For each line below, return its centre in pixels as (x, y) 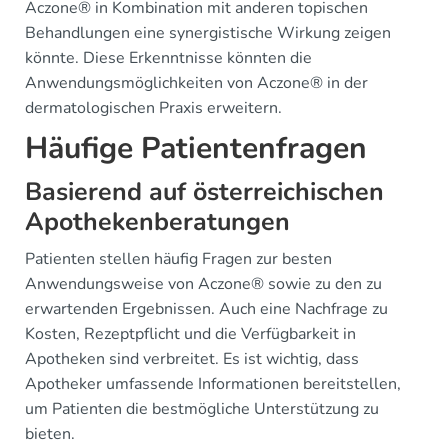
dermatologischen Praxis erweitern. (153, 108)
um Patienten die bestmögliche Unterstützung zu (202, 409)
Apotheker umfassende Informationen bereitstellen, (213, 384)
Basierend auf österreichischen (204, 192)
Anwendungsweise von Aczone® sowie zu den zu (203, 284)
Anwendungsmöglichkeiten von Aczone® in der (196, 83)
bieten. (50, 434)
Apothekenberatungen (157, 222)
